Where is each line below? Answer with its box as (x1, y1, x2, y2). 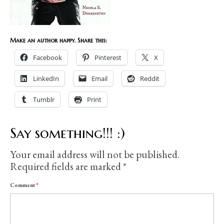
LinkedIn (33, 74, 59, 83)
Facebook (33, 53, 62, 62)
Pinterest (94, 53, 121, 62)
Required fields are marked (10, 159, 123, 173)
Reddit (140, 74, 159, 83)
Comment (10, 181, 36, 189)
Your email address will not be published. (10, 147, 179, 161)
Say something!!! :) (10, 124, 125, 142)
